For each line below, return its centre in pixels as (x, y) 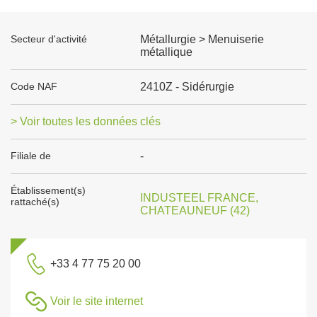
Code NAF (34, 86)
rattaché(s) (35, 202)
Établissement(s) (48, 190)
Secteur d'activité (49, 39)
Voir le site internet (97, 301)
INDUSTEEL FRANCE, (199, 198)
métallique (166, 52)
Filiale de (31, 156)
